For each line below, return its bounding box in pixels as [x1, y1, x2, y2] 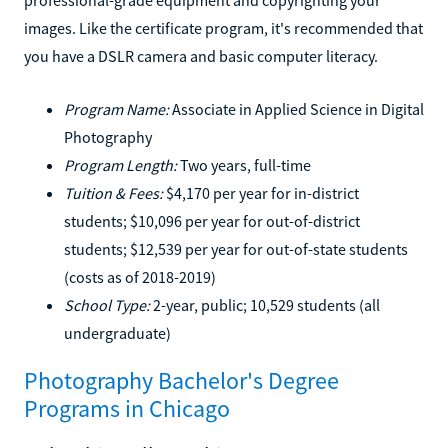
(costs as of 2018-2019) [64, 266, 216, 287]
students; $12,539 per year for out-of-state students [64, 238, 408, 259]
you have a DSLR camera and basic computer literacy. [24, 45, 378, 66]
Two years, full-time [177, 154, 311, 175]
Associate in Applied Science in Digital [169, 98, 424, 119]
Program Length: [64, 154, 177, 175]
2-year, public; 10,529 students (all [150, 294, 380, 315]
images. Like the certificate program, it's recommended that [24, 17, 423, 38]
